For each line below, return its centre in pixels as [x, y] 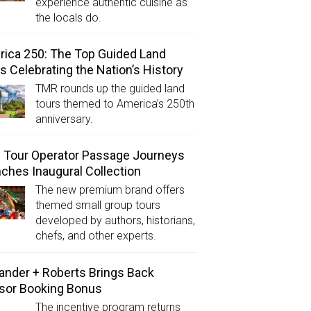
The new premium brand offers [110, 190]
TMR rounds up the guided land [110, 89]
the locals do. [68, 18]
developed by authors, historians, [115, 221]
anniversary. [64, 119]
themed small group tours [98, 205]
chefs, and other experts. [95, 236]
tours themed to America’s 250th [115, 104]
